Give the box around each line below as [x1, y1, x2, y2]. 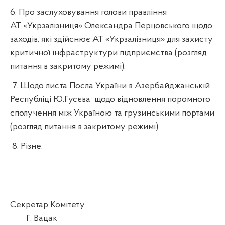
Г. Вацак [26, 213, 57, 223]
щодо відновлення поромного [94, 94, 210, 104]
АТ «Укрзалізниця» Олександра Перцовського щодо [10, 21, 212, 31]
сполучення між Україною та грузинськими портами [10, 108, 214, 118]
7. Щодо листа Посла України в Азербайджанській [10, 81, 210, 91]
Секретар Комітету [10, 200, 85, 210]
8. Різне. [10, 141, 43, 151]
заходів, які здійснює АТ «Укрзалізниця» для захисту [10, 34, 213, 44]
